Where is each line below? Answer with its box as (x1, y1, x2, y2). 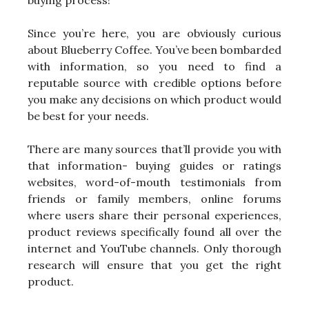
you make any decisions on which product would (28, 92, 281, 107)
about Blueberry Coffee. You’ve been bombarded (28, 43, 281, 57)
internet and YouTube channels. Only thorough (28, 241, 281, 256)
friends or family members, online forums (28, 192, 281, 206)
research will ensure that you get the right (28, 258, 281, 272)
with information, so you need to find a (28, 59, 281, 74)
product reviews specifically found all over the (28, 225, 281, 239)
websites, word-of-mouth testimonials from (28, 175, 281, 190)
